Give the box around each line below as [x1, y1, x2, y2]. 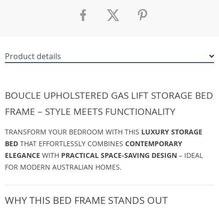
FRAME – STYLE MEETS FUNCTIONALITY [5, 105, 175, 117]
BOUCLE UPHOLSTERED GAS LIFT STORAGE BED [5, 89, 213, 101]
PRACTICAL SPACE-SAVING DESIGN [61, 151, 177, 160]
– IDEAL [177, 151, 203, 160]
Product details [5, 51, 61, 62]
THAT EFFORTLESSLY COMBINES [18, 139, 125, 148]
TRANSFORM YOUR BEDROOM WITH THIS [5, 127, 141, 136]
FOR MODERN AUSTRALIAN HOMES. [5, 162, 122, 172]
